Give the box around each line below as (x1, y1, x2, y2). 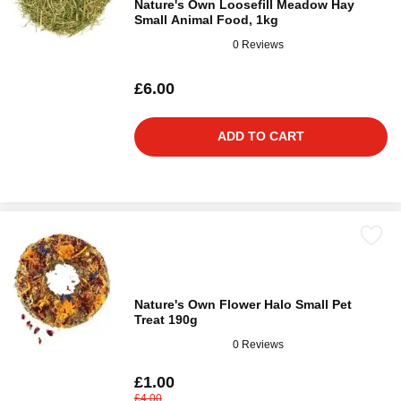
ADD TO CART (218, 129, 304, 143)
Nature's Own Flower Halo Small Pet (134, 297, 352, 311)
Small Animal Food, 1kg (134, 13, 278, 27)
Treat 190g (134, 312, 198, 327)
